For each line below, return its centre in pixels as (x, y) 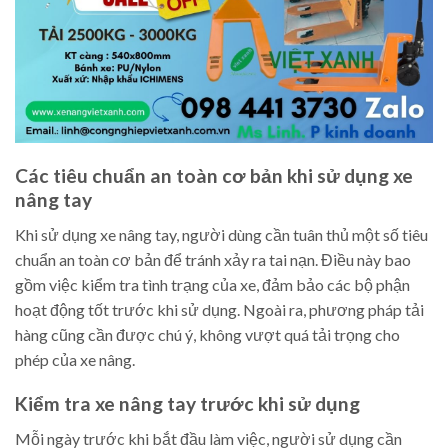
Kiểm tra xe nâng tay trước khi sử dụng (187, 404)
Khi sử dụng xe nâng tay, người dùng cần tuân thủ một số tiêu (221, 234)
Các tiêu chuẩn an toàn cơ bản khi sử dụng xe (214, 176)
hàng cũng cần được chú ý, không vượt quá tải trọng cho (207, 334)
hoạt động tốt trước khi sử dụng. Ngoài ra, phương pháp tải (219, 309)
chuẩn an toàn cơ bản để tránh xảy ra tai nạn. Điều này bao (213, 259)
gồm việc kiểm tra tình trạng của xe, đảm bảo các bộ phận (212, 284)
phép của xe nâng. (75, 359)
